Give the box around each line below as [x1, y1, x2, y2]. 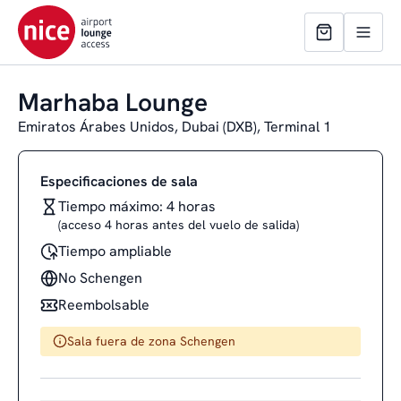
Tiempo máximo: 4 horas [58, 197, 216, 216]
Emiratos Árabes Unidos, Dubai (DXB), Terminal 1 [18, 117, 331, 136]
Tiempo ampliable [58, 242, 172, 260]
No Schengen [58, 269, 142, 287]
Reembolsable [58, 295, 149, 314]
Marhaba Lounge [18, 86, 208, 118]
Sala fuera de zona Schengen [67, 333, 235, 349]
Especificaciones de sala [40, 172, 198, 191]
